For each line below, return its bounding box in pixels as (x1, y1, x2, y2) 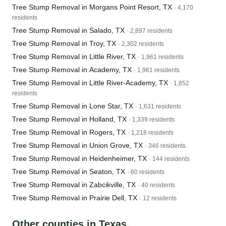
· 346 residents (145, 142, 186, 149)
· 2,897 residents (127, 27, 173, 34)
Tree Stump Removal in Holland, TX (12, 115, 127, 123)
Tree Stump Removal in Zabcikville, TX (12, 181, 136, 189)
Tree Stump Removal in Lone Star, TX (12, 102, 133, 110)
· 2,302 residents (118, 40, 164, 47)
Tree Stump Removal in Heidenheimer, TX (12, 154, 147, 162)
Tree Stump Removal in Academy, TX (12, 66, 132, 74)
